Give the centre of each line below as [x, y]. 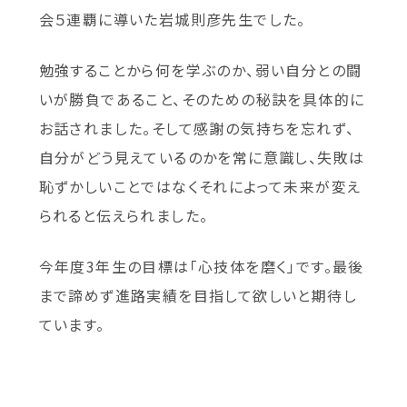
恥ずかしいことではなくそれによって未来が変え [200, 187]
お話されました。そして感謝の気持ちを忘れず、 [197, 129]
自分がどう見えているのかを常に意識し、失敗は [202, 158]
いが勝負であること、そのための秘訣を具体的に [202, 99]
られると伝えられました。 [124, 216]
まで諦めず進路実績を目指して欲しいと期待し [198, 296]
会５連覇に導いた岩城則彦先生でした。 [172, 20]
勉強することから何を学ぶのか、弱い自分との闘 [200, 70]
